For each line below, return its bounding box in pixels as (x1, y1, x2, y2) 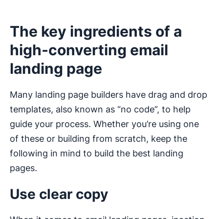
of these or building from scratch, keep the (10, 133, 187, 144)
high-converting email (10, 41, 168, 59)
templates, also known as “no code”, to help (10, 104, 191, 115)
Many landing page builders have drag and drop (10, 89, 207, 100)
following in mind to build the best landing (10, 148, 183, 159)
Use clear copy (10, 186, 108, 203)
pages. (10, 163, 37, 174)
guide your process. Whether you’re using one (10, 119, 199, 130)
